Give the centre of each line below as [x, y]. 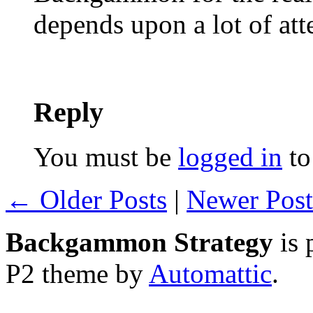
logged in [230, 157]
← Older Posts [86, 200]
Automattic [210, 274]
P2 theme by [77, 274]
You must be [106, 157]
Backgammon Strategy [139, 242]
